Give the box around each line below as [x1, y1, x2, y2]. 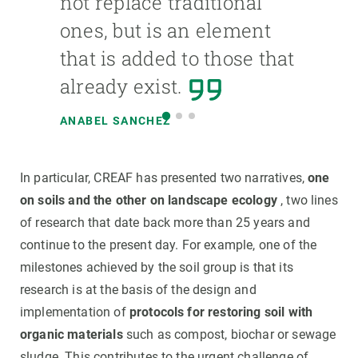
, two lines [276, 193, 338, 209]
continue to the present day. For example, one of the [20, 237, 317, 253]
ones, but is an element [60, 18, 272, 44]
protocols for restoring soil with [129, 304, 313, 320]
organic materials [20, 327, 123, 343]
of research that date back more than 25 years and [20, 215, 310, 231]
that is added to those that [60, 46, 295, 72]
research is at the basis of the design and [20, 282, 257, 298]
